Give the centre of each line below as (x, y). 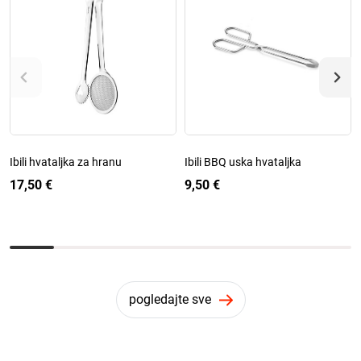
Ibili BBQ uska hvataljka (243, 162)
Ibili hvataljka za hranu (66, 162)
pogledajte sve (170, 299)
